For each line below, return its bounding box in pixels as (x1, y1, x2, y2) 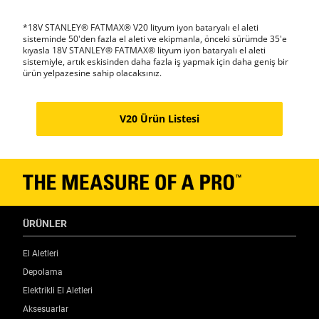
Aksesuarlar (23, 304, 68, 315)
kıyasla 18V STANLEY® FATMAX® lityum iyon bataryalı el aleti (23, 44, 266, 56)
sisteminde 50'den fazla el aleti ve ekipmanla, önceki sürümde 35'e (23, 33, 287, 45)
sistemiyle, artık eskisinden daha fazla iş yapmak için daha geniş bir (23, 56, 288, 68)
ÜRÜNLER (23, 218, 67, 230)
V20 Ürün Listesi (120, 112, 199, 125)
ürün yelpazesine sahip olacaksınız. (23, 67, 162, 79)
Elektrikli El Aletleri (23, 286, 93, 296)
